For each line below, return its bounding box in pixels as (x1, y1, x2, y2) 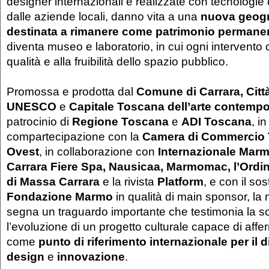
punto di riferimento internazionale (38, 234, 228, 248)
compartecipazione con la (7, 129, 142, 143)
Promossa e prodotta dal (7, 84, 136, 98)
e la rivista (100, 174, 157, 188)
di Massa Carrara (7, 174, 100, 188)
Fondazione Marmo (7, 189, 113, 203)
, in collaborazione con (39, 144, 158, 158)
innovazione (57, 249, 125, 263)
